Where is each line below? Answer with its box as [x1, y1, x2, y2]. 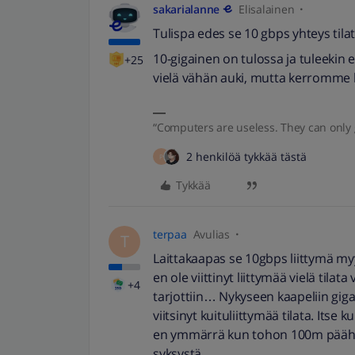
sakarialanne [153, 2, 219, 17]
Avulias [193, 227, 230, 242]
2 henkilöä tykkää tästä [186, 149, 307, 164]
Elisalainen [239, 2, 295, 17]
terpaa [153, 227, 187, 242]
